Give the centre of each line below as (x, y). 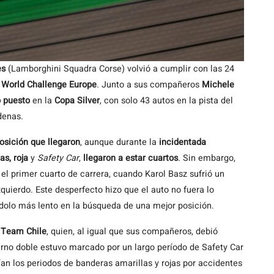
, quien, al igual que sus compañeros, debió (132, 231)
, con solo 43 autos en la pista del (166, 101)
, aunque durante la (120, 142)
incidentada (183, 142)
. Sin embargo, (207, 158)
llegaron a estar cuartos (131, 158)
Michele (217, 85)
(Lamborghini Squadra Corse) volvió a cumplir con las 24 (120, 69)
